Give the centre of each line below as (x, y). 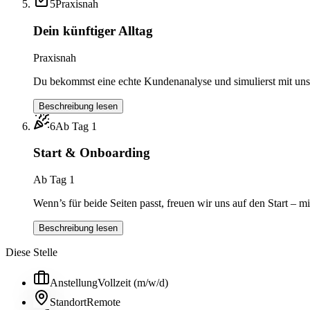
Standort (68, 302)
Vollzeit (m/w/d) (133, 282)
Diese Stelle (31, 252)
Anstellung (74, 282)
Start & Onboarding (92, 153)
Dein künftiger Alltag (93, 30)
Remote (103, 302)
